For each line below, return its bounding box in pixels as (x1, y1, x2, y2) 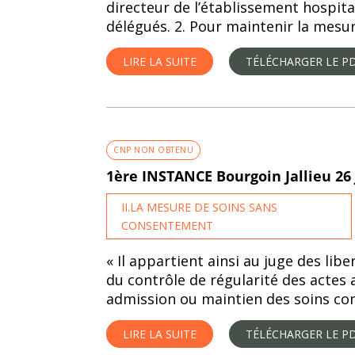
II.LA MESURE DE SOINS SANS (121, 200, 278, 215)
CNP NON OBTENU (113, 144, 194, 155)
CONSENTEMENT (121, 218, 214, 233)
